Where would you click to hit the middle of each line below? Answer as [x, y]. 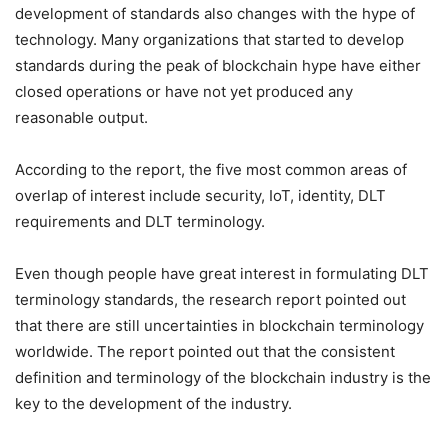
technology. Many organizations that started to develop [209, 39]
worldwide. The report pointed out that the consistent [205, 351]
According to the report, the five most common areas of [211, 169]
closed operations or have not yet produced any [184, 91]
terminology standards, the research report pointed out [210, 299]
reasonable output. [81, 117]
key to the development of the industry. [153, 403]
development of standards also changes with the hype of [215, 13]
